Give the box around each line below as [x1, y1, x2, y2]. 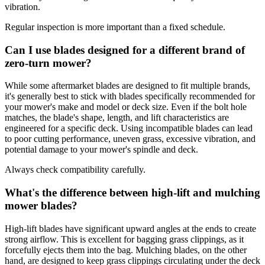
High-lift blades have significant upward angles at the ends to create [5, 223, 256, 234]
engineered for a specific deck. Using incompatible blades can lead [5, 123, 253, 134]
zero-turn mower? [5, 56, 92, 69]
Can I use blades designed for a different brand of [5, 43, 245, 56]
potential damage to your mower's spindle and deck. [5, 144, 198, 155]
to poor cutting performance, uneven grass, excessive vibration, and [5, 134, 256, 144]
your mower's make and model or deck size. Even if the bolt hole [5, 102, 247, 112]
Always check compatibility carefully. [5, 164, 146, 175]
